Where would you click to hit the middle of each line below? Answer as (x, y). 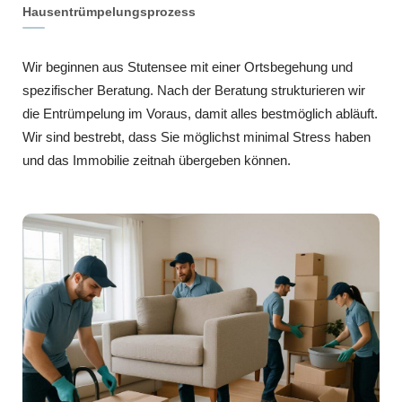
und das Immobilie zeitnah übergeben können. (157, 160)
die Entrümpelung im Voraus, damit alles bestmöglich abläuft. (200, 113)
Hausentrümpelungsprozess (109, 11)
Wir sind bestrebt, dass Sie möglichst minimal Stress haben (197, 136)
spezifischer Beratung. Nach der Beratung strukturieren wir (194, 90)
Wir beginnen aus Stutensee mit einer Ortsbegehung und (188, 66)
